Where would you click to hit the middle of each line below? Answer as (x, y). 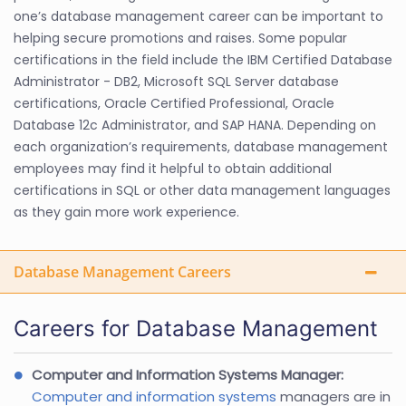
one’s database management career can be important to (198, 17)
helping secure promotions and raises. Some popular (180, 39)
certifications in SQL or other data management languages (202, 191)
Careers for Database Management (196, 329)
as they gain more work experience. (126, 213)
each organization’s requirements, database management (201, 147)
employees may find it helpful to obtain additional (173, 169)
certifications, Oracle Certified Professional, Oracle (174, 104)
